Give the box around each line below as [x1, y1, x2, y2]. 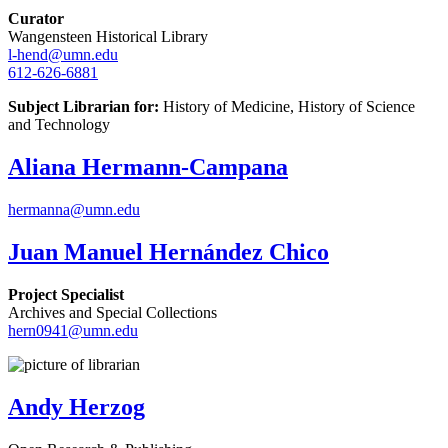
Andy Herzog [8, 393, 145, 420]
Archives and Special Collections [8, 303, 217, 321]
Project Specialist [8, 285, 124, 303]
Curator [8, 10, 64, 28]
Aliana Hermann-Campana [8, 154, 288, 180]
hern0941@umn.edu [8, 321, 138, 339]
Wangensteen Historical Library [8, 28, 208, 46]
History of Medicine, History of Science [159, 98, 415, 116]
